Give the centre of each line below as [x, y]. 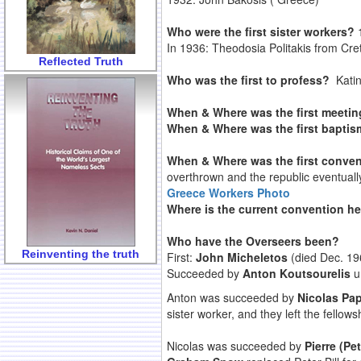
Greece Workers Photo [228, 193]
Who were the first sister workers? [261, 32]
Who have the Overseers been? [253, 241]
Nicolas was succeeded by [236, 346]
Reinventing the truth [81, 253]
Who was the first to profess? [251, 80]
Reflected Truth [81, 61]
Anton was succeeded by [232, 298]
